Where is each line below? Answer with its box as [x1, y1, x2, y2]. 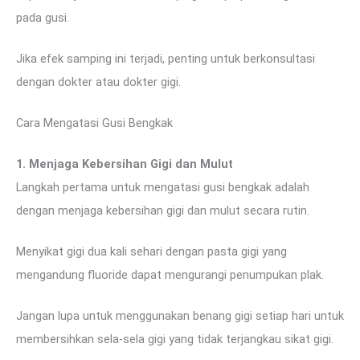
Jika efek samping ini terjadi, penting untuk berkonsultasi [16, 51, 315, 67]
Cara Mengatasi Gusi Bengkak [16, 116, 173, 131]
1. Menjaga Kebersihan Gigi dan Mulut [16, 156, 233, 171]
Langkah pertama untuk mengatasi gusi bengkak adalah [16, 179, 309, 194]
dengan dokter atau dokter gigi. [16, 75, 181, 90]
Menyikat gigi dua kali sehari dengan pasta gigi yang [16, 243, 287, 259]
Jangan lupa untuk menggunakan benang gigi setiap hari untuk [16, 308, 344, 323]
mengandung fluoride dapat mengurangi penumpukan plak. [16, 267, 324, 282]
